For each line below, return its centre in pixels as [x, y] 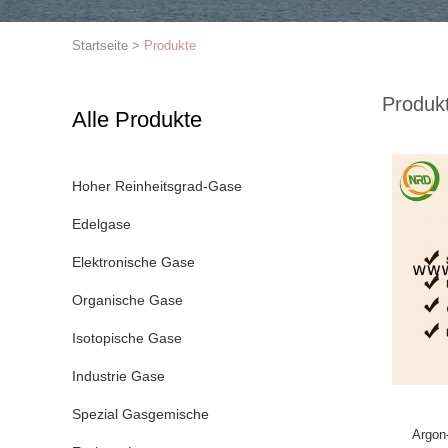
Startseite [100, 45]
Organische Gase [127, 300]
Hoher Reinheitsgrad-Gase [157, 186]
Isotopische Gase [127, 338]
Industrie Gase [118, 376]
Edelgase [101, 224]
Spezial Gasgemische [140, 414]
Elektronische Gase [133, 262]
